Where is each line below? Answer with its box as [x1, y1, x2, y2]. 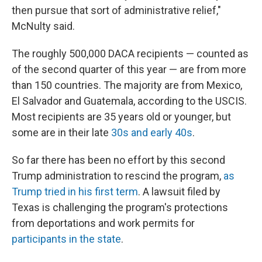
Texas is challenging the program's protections [12, 201, 228, 213]
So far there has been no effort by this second [12, 153, 225, 166]
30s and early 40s [111, 126, 192, 139]
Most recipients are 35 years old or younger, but [12, 110, 231, 123]
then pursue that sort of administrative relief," [12, 4, 221, 16]
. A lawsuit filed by [138, 185, 220, 198]
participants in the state [12, 232, 121, 245]
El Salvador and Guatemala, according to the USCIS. [12, 94, 247, 107]
